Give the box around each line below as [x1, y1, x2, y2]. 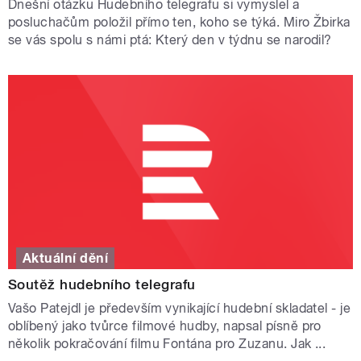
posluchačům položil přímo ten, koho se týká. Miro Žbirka [8, 15, 351, 31]
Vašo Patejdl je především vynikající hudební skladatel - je [8, 301, 351, 317]
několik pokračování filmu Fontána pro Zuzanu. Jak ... [8, 336, 326, 352]
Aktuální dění [23, 250, 109, 266]
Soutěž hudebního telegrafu [8, 276, 196, 293]
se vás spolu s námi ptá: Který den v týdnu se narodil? [8, 32, 332, 48]
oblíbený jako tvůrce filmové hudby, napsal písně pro [8, 318, 322, 334]
